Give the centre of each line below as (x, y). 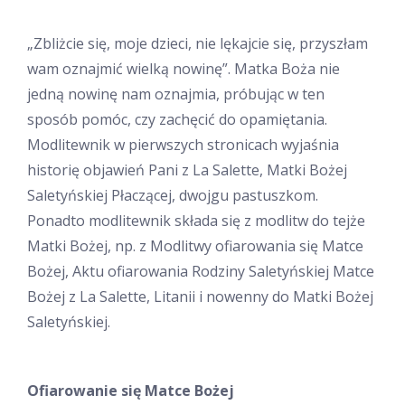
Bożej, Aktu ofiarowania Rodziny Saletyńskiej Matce (201, 272)
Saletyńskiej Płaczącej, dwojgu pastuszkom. (173, 196)
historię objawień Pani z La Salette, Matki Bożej (187, 170)
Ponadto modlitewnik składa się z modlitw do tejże (196, 221)
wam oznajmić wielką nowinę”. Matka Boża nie (184, 69)
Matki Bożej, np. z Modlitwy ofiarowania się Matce (195, 246)
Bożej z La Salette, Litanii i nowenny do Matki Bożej (200, 297)
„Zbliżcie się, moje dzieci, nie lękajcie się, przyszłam (198, 44)
